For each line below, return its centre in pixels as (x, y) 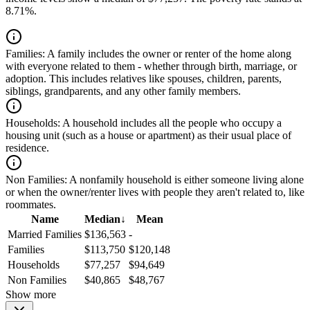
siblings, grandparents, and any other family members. (123, 91)
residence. (27, 148)
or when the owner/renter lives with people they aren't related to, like (155, 192)
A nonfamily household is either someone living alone (185, 180)
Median (102, 219)
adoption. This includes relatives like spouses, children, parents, (144, 79)
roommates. (31, 205)
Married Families (45, 235)
